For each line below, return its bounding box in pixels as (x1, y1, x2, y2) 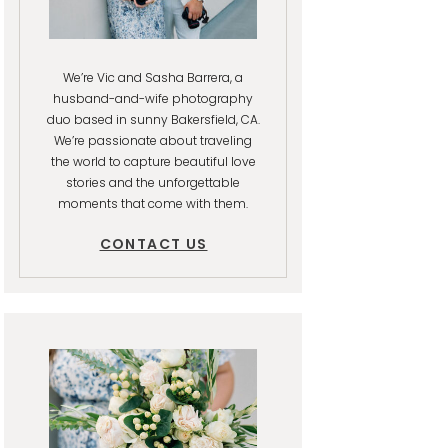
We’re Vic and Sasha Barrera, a (63, 69, 243, 86)
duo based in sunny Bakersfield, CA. (46, 111, 260, 128)
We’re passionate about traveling (54, 132, 252, 149)
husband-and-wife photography (53, 90, 253, 107)
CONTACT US (99, 234, 208, 254)
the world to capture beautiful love (50, 153, 256, 170)
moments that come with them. (58, 195, 248, 212)
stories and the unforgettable (66, 174, 240, 191)
